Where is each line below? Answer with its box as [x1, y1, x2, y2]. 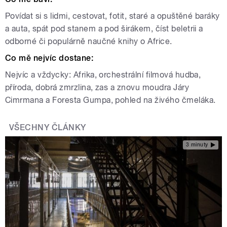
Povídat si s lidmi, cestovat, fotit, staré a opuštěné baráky [5, 11, 220, 21]
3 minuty [185, 141, 208, 147]
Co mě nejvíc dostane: [5, 53, 94, 63]
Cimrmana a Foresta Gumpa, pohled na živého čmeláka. [5, 95, 216, 105]
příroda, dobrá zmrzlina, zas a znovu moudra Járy [5, 83, 190, 93]
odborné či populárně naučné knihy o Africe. [5, 36, 172, 47]
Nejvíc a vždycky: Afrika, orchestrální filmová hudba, [5, 70, 201, 80]
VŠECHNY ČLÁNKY [9, 123, 86, 133]
